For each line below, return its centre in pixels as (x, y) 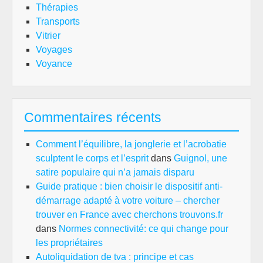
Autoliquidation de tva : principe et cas (115, 257)
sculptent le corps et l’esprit (92, 158)
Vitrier (48, 36)
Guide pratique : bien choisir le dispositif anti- (129, 186)
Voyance (54, 64)
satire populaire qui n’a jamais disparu (115, 172)
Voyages (54, 50)
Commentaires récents (93, 117)
